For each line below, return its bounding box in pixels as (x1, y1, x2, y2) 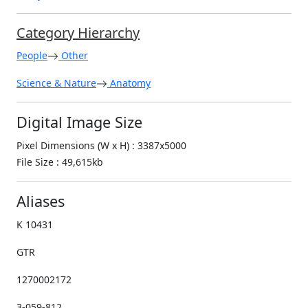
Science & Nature (16, 76, 96, 89)
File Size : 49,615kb (16, 155, 103, 168)
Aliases (16, 190, 65, 211)
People (16, 48, 47, 62)
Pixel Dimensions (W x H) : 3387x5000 (16, 138, 186, 152)
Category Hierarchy (16, 23, 140, 42)
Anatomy (107, 76, 151, 89)
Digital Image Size (16, 111, 142, 132)
